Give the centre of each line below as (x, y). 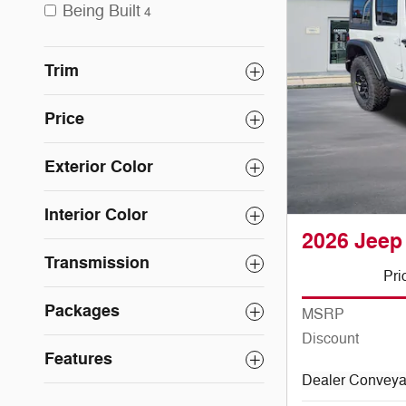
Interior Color (96, 215)
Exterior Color (99, 167)
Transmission (97, 263)
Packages (82, 311)
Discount (330, 339)
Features (78, 359)
